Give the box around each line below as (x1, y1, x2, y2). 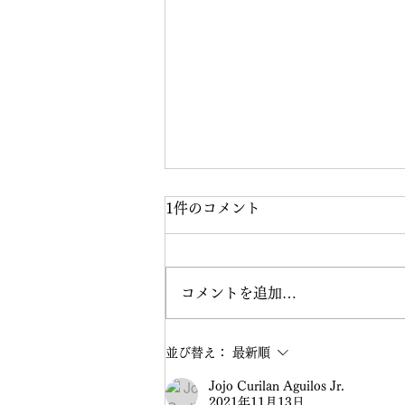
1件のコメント (165, 200, 260, 215)
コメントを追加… (181, 285, 297, 300)
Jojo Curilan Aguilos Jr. (209, 379, 344, 392)
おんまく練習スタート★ (187, 322, 366, 339)
